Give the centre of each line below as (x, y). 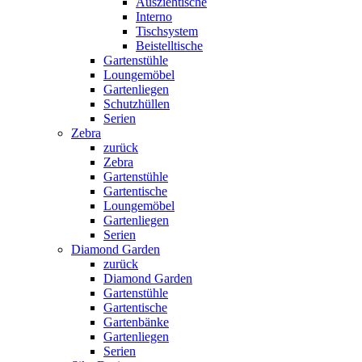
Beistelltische (169, 45)
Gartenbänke (136, 322)
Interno (154, 16)
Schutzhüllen (137, 103)
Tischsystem (167, 31)
